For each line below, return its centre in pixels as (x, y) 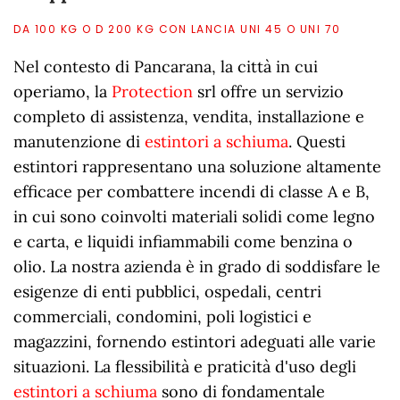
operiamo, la (62, 92)
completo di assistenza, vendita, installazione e (189, 117)
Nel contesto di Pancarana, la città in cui (166, 67)
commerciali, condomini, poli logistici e (162, 317)
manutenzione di (79, 142)
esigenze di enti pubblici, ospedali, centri (167, 292)
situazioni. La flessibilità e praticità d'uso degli (185, 367)
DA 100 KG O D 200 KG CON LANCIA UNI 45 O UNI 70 (177, 29)
